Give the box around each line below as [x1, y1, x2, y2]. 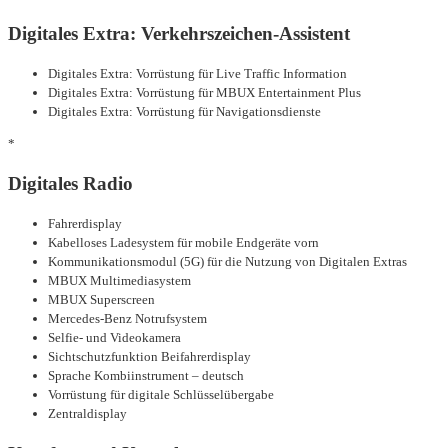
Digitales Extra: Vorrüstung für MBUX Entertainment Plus [48, 84, 361, 100]
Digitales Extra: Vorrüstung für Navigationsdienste [48, 103, 321, 119]
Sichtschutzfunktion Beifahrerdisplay [48, 348, 251, 364]
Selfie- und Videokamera [48, 329, 181, 345]
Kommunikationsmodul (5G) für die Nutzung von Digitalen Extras [48, 253, 407, 269]
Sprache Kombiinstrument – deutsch [48, 367, 244, 383]
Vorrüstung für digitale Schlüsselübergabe [48, 386, 274, 402]
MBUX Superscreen [48, 291, 155, 307]
